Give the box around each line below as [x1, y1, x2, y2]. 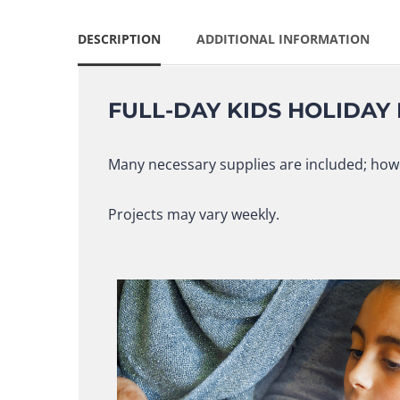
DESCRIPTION [78, 30, 161, 47]
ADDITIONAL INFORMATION [196, 30, 370, 47]
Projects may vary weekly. [107, 204, 279, 224]
